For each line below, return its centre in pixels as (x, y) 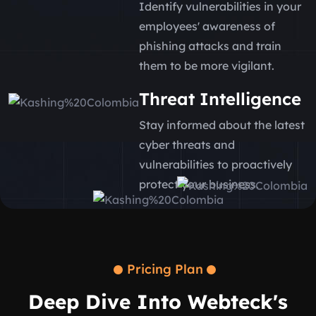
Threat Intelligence (220, 98)
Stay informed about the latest (222, 124)
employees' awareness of (207, 26)
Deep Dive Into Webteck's (158, 301)
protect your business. (199, 184)
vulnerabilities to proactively (215, 164)
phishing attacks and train (210, 45)
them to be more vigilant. (207, 65)
